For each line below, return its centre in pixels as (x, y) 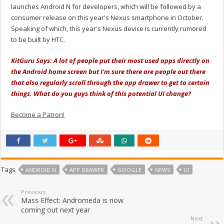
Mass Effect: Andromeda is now (72, 200)
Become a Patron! (38, 115)
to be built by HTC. (38, 40)
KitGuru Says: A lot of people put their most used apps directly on (110, 61)
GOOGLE (130, 170)
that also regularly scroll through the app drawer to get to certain (110, 83)
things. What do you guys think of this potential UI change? (101, 94)
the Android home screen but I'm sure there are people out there (108, 72)
